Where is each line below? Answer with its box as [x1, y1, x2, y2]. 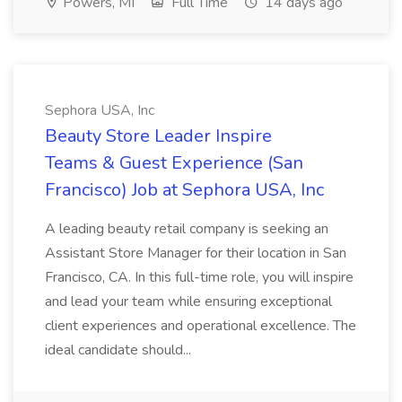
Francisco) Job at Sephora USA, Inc [45, 178, 324, 202]
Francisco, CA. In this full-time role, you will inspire [45, 267, 354, 287]
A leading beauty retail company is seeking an [45, 219, 328, 239]
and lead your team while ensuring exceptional [45, 292, 332, 311]
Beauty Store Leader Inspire [45, 124, 272, 148]
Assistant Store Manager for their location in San [45, 243, 346, 263]
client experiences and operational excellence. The [45, 316, 356, 336]
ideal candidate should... [45, 340, 191, 360]
